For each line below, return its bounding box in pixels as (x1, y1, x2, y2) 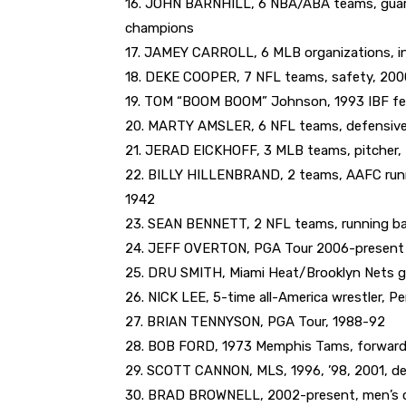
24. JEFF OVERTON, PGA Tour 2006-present (125, 239, 404, 256)
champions (125, 19, 194, 36)
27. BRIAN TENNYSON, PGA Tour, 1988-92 (125, 313, 385, 330)
